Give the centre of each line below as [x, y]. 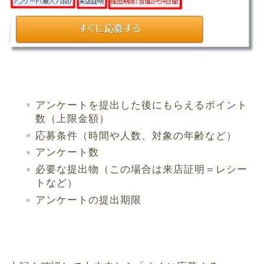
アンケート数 [67, 153]
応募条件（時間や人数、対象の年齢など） [136, 136]
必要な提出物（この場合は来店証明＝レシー [141, 170]
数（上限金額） [72, 118]
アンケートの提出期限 [88, 200]
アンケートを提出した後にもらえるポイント [141, 105]
